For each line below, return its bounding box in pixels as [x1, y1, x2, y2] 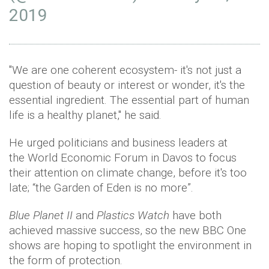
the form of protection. [9, 253, 122, 267]
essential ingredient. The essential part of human [9, 92, 249, 107]
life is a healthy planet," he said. [9, 107, 162, 122]
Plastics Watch [97, 208, 172, 222]
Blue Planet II [9, 208, 76, 222]
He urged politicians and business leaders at [9, 135, 228, 150]
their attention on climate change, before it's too [9, 165, 247, 180]
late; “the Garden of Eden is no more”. [9, 180, 193, 195]
